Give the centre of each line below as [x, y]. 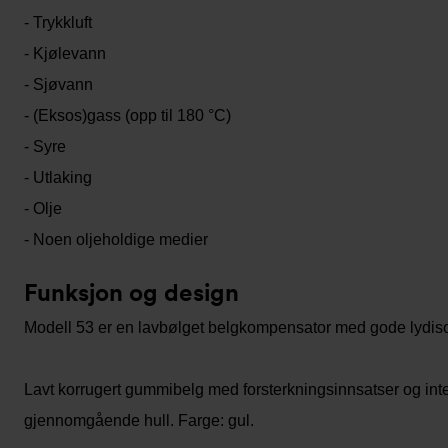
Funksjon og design [131, 292]
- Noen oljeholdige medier [116, 239]
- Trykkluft [58, 22]
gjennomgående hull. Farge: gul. [139, 420]
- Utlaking [58, 177]
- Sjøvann [58, 84]
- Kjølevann [65, 53]
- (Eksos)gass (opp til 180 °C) [127, 115]
